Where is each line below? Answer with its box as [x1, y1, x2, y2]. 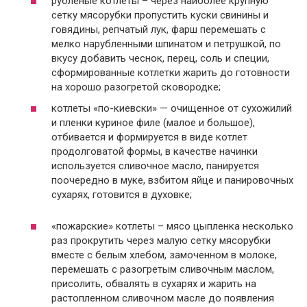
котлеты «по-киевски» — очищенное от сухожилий [51, 102, 292, 115]
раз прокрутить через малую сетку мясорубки [51, 234, 271, 247]
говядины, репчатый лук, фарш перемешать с [51, 23, 266, 36]
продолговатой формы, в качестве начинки [51, 145, 258, 158]
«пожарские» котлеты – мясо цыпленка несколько [51, 220, 293, 233]
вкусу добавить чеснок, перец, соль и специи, [51, 51, 269, 64]
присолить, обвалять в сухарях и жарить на [51, 278, 256, 291]
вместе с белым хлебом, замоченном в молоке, [51, 249, 277, 262]
